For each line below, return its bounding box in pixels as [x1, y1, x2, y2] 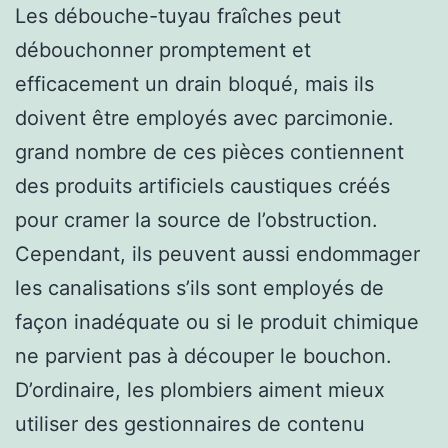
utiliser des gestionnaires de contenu [15, 411, 365, 436]
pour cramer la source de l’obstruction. [15, 207, 378, 232]
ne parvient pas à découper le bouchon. [15, 343, 392, 368]
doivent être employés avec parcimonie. [15, 105, 394, 130]
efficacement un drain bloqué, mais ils [15, 71, 374, 96]
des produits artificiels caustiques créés [15, 173, 390, 198]
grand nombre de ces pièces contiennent [15, 139, 404, 164]
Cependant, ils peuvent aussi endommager [15, 241, 420, 266]
